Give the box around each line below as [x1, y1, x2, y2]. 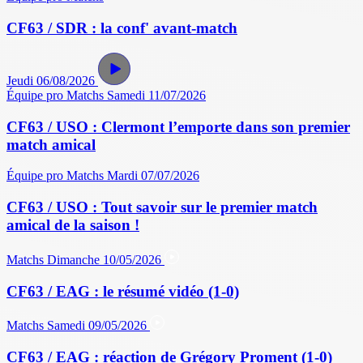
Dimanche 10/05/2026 [47, 252, 164, 267]
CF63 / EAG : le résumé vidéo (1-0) [6, 282, 239, 300]
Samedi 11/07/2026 [107, 88, 206, 102]
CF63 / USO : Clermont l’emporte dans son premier [6, 117, 350, 135]
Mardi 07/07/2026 [107, 169, 199, 183]
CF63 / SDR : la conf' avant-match [6, 19, 237, 37]
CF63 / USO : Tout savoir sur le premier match [6, 199, 318, 216]
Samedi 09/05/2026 [47, 318, 150, 333]
